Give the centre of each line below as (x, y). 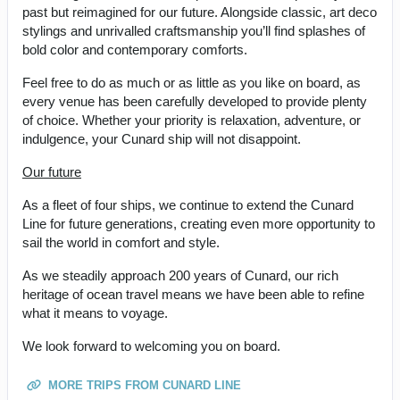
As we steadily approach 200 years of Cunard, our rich (180, 275)
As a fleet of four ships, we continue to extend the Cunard (188, 204)
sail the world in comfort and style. (121, 242)
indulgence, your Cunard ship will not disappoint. (162, 138)
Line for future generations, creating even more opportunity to (199, 223)
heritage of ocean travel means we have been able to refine (193, 294)
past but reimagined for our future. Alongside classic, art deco (200, 12)
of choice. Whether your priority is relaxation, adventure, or (192, 120)
